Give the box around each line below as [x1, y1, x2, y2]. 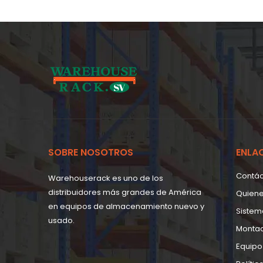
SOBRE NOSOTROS [48, 145, 133, 159]
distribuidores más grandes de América [48, 186, 201, 198]
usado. [48, 214, 75, 226]
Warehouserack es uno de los [48, 172, 163, 184]
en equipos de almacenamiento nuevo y [48, 200, 204, 212]
